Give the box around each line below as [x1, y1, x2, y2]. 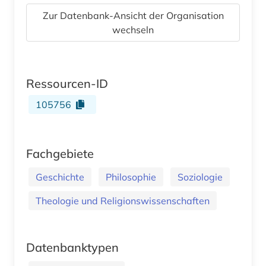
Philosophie [106, 170, 156, 183]
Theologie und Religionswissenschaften [36, 194, 210, 207]
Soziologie [178, 170, 223, 183]
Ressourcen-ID [26, 75, 108, 91]
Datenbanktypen [26, 239, 119, 255]
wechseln [112, 23, 154, 36]
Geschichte [36, 170, 84, 183]
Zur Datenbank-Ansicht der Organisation [42, 9, 224, 21]
